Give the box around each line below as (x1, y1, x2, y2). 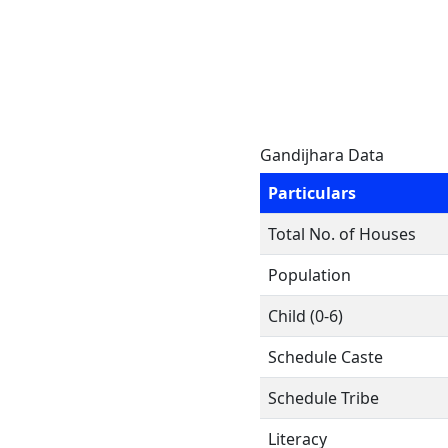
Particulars (268, 182, 356, 204)
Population (268, 264, 351, 286)
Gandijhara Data (260, 144, 384, 166)
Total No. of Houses (268, 223, 416, 245)
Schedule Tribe (268, 387, 379, 409)
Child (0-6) (268, 305, 343, 327)
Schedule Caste (268, 346, 383, 368)
